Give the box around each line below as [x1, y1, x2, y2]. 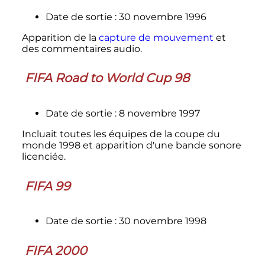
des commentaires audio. [21, 43, 142, 54]
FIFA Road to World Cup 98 [24, 70, 189, 86]
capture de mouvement [98, 31, 214, 43]
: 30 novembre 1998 [114, 215, 206, 227]
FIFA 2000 [24, 243, 87, 258]
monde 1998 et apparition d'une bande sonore [21, 140, 241, 151]
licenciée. [21, 151, 66, 163]
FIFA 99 [24, 178, 70, 193]
